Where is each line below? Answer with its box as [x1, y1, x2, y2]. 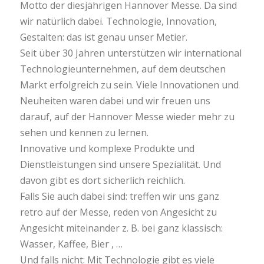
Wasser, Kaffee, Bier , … [19, 237, 123, 250]
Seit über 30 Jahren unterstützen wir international [19, 46, 242, 60]
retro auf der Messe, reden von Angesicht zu [19, 205, 217, 219]
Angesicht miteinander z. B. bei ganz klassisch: [19, 221, 223, 235]
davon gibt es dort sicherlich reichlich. [19, 173, 185, 187]
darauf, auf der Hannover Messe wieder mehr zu [19, 110, 235, 123]
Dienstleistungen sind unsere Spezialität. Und [19, 157, 221, 171]
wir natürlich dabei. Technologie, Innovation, [19, 14, 217, 28]
